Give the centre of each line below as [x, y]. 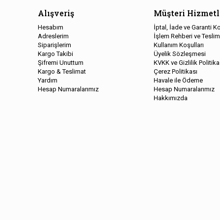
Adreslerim [53, 36]
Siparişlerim [54, 45]
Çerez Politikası [175, 71]
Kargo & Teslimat [62, 71]
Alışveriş [56, 13]
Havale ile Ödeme [178, 80]
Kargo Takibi [55, 54]
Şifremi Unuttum [60, 62]
